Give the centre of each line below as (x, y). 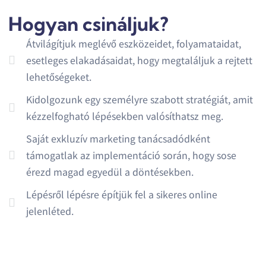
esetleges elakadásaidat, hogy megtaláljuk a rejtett (140, 60)
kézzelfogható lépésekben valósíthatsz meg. (125, 116)
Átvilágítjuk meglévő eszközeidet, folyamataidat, (134, 44)
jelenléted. (50, 211)
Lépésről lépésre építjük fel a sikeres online (122, 194)
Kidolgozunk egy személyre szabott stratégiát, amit (140, 99)
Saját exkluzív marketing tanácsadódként (118, 139)
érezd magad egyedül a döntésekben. (110, 172)
